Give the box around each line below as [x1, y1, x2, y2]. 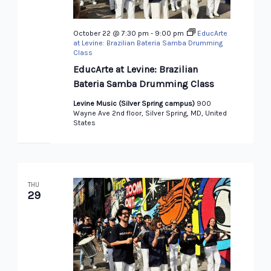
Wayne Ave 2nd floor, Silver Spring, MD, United [73, 109, 227, 118]
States [73, 119, 96, 128]
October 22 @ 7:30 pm [73, 29, 149, 38]
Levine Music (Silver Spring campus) [73, 99, 197, 108]
